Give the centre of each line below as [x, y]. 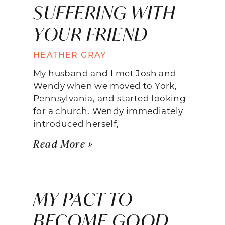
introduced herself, [76, 123]
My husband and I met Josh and [105, 73]
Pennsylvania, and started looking [110, 98]
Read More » [63, 143]
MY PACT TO [83, 199]
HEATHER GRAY [70, 54]
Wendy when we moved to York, [105, 85]
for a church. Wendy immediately [108, 110]
